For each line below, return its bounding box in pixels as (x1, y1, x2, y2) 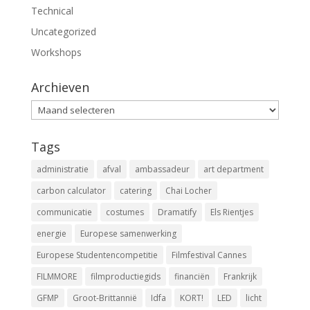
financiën (174, 271, 210, 283)
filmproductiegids (90, 271, 161, 283)
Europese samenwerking (80, 228, 176, 240)
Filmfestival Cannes (171, 249, 246, 262)
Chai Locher (165, 185, 212, 197)
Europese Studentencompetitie (36, 249, 158, 262)
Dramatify (157, 206, 197, 219)
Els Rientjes (210, 206, 253, 219)
